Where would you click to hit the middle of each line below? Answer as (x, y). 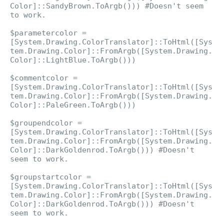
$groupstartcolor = (50, 177)
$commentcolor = (44, 78)
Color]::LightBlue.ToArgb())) (73, 60)
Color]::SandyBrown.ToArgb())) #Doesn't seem (107, 6)
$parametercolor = (48, 33)
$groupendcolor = (46, 123)
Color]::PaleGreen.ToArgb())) (73, 105)
